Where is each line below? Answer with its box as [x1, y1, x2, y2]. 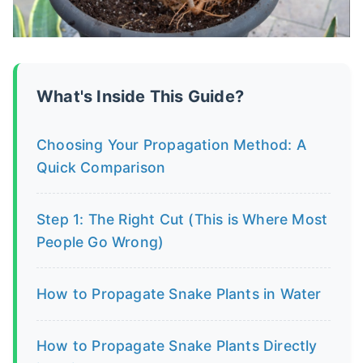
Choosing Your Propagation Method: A [36, 135, 307, 153]
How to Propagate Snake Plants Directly [36, 337, 318, 355]
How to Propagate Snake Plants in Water [36, 284, 322, 302]
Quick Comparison [36, 158, 166, 176]
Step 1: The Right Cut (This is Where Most [36, 210, 328, 228]
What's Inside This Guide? [36, 86, 244, 106]
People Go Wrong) [36, 233, 164, 250]
